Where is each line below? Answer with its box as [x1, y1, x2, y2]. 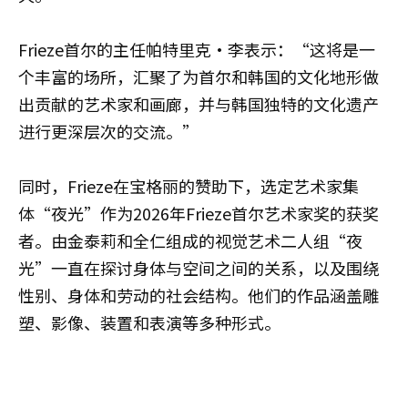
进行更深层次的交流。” [18, 119, 199, 144]
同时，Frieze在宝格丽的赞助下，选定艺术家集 [18, 174, 359, 199]
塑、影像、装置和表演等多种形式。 [18, 311, 280, 335]
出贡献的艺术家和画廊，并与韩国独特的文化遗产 [18, 92, 379, 117]
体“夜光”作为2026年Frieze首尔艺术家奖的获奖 [18, 201, 379, 226]
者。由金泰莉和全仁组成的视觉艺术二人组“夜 [18, 229, 362, 253]
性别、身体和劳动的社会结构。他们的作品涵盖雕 [18, 283, 379, 308]
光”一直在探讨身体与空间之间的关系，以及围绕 [18, 256, 379, 280]
